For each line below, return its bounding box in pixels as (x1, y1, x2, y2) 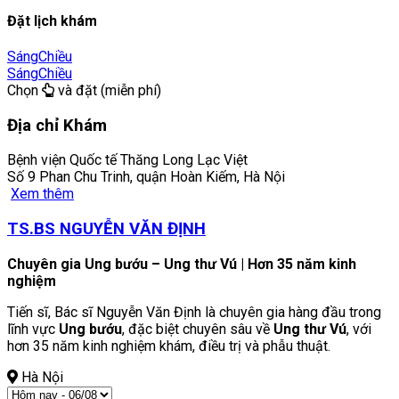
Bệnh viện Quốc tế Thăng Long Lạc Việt (7, 151, 248, 169)
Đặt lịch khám (7, 12, 97, 29)
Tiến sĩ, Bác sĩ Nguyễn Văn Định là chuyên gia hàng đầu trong (7, 303, 381, 321)
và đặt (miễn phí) (54, 81, 161, 99)
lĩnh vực (7, 320, 59, 338)
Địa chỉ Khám (7, 115, 107, 135)
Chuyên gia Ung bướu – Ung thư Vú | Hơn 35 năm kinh (7, 255, 356, 273)
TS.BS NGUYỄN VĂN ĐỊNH (7, 218, 206, 239)
